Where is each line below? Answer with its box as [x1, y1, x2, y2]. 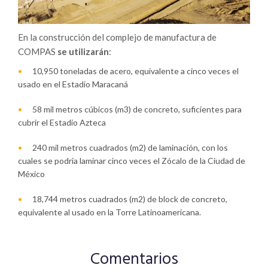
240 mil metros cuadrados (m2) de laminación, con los [32, 142, 228, 153]
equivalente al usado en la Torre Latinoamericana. [18, 207, 201, 218]
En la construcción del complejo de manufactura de [18, 32, 217, 43]
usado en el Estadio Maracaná [18, 79, 128, 90]
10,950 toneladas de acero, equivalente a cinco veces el [32, 66, 239, 77]
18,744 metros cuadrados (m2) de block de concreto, [32, 194, 227, 205]
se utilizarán [56, 46, 109, 57]
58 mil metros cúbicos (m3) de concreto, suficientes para [32, 104, 242, 115]
